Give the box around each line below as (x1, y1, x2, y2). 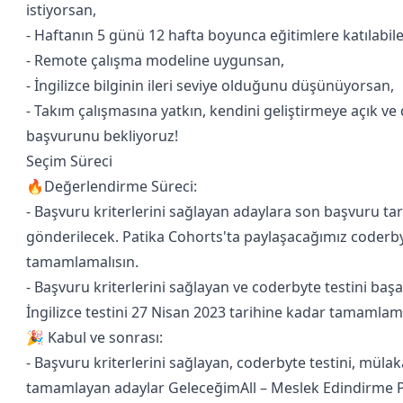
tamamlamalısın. (26, 252, 139, 272)
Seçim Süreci (26, 151, 112, 171)
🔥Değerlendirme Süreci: (26, 176, 197, 196)
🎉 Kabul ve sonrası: (26, 327, 163, 347)
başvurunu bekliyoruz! (26, 126, 178, 146)
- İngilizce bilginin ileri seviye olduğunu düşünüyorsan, (26, 76, 394, 95)
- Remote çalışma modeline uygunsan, (26, 50, 284, 70)
